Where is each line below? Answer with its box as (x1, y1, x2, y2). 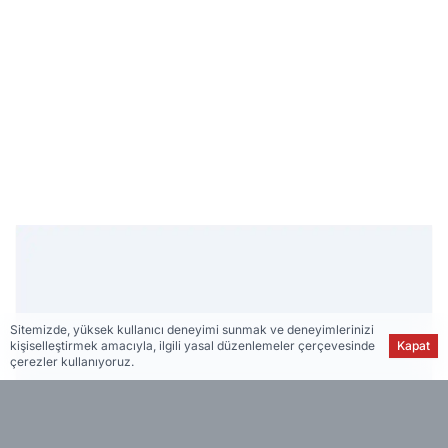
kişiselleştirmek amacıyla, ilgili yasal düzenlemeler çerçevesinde (9, 338, 375, 354)
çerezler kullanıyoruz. (9, 354, 134, 370)
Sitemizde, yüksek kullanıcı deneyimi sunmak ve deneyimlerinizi (9, 322, 374, 338)
